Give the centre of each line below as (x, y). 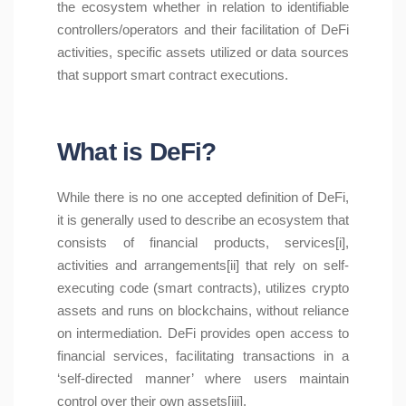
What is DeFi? (137, 152)
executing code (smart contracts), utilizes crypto (203, 288)
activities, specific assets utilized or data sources (203, 53)
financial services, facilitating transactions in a (203, 356)
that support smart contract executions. (173, 75)
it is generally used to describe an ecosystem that (203, 220)
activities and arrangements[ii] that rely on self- (203, 266)
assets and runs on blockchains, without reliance (203, 311)
